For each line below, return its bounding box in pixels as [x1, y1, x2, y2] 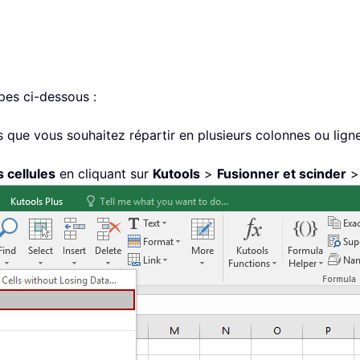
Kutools [153, 166, 200, 182]
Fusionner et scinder [217, 166, 346, 182]
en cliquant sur [55, 166, 153, 182]
